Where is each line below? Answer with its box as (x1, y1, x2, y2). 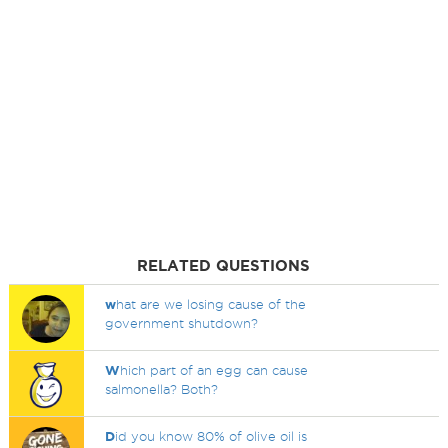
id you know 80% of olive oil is (115, 429, 308, 443)
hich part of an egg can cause (120, 363, 309, 377)
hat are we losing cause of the (116, 297, 307, 311)
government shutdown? (105, 316, 259, 330)
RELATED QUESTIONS (137, 257, 311, 274)
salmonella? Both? (105, 382, 219, 396)
